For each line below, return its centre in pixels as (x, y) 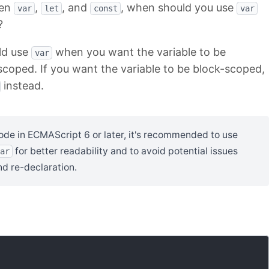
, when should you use (179, 8)
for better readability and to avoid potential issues (125, 151)
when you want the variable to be (139, 52)
